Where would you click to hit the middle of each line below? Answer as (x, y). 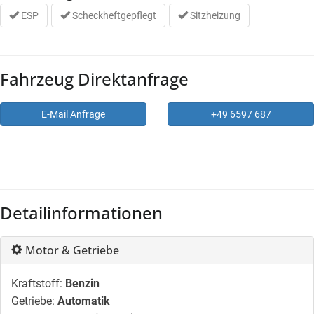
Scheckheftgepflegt (113, 16)
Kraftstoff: (37, 284)
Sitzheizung (214, 16)
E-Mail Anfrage (73, 115)
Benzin (82, 284)
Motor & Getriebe (71, 251)
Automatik (84, 301)
